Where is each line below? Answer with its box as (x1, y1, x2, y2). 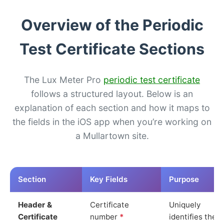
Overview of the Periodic (20, 15, 203, 34)
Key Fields (90, 174, 127, 184)
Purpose (169, 174, 199, 184)
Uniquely (169, 199, 200, 209)
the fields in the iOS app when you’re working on (12, 116, 211, 127)
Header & (18, 199, 52, 209)
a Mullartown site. (75, 130, 149, 141)
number (90, 211, 119, 221)
